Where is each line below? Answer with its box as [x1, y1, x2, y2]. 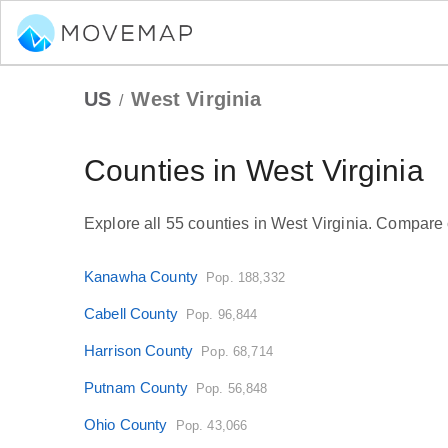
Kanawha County [84, 267, 199, 285]
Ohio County [84, 415, 168, 433]
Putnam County [84, 378, 188, 396]
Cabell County [84, 304, 178, 322]
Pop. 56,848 [195, 380, 268, 396]
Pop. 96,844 [185, 306, 258, 322]
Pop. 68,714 [201, 343, 273, 359]
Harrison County [84, 341, 194, 359]
